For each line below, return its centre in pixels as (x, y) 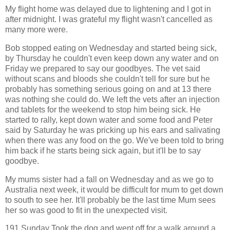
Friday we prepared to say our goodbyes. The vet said (103, 68)
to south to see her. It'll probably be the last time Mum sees (110, 200)
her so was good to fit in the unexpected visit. (87, 210)
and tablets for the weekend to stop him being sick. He (103, 109)
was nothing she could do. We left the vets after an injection (112, 99)
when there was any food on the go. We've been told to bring (114, 140)
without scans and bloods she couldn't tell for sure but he (108, 79)
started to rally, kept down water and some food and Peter (109, 120)
